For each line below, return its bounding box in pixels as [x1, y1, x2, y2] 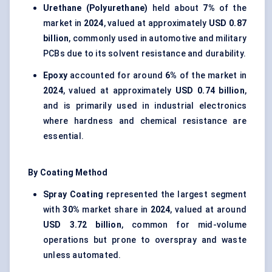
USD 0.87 [209, 18, 247, 29]
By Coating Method [28, 168, 108, 178]
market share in [79, 205, 151, 215]
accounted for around [67, 70, 166, 81]
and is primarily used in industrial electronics [43, 101, 246, 111]
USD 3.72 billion [43, 220, 121, 230]
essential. [43, 131, 84, 141]
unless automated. [43, 250, 121, 260]
